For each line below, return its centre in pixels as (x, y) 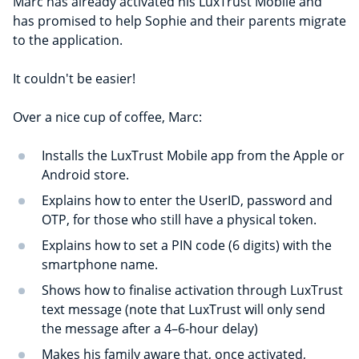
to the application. (68, 40)
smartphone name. (100, 265)
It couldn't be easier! (74, 79)
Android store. (85, 175)
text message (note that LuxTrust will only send (184, 310)
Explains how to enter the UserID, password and (187, 201)
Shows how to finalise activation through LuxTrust (192, 290)
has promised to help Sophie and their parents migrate (179, 21)
